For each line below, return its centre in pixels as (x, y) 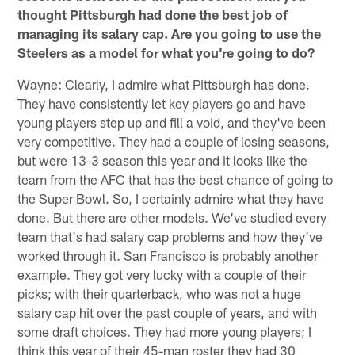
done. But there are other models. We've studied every (172, 217)
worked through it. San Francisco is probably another (168, 255)
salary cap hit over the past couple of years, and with (168, 312)
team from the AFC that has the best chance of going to (176, 179)
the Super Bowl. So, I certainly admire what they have (171, 198)
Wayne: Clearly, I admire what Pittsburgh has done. (164, 84)
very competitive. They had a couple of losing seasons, (174, 141)
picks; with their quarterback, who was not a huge (160, 293)
